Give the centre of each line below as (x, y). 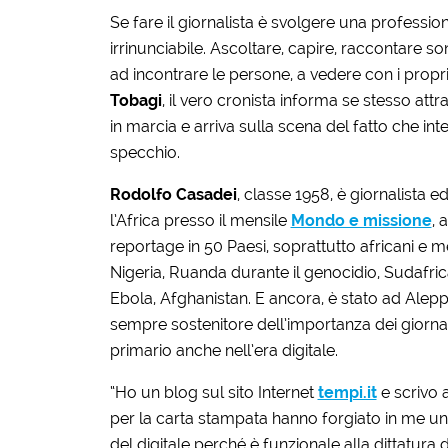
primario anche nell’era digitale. (225, 350)
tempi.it (347, 392)
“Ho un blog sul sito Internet (213, 392)
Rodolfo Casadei (173, 194)
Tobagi (135, 100)
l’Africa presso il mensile (200, 220)
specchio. (146, 152)
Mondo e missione (361, 220)
